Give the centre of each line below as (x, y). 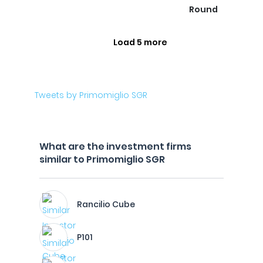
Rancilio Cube (106, 204)
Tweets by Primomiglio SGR (91, 95)
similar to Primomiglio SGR (102, 159)
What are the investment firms (115, 146)
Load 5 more (140, 42)
